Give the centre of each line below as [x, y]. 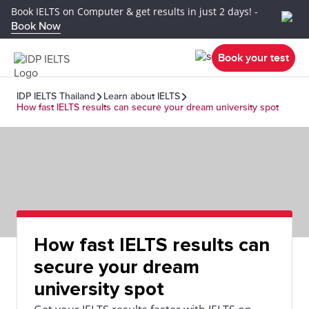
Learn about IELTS [142, 96]
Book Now [36, 26]
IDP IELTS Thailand [56, 96]
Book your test [253, 58]
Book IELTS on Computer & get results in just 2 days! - [134, 11]
